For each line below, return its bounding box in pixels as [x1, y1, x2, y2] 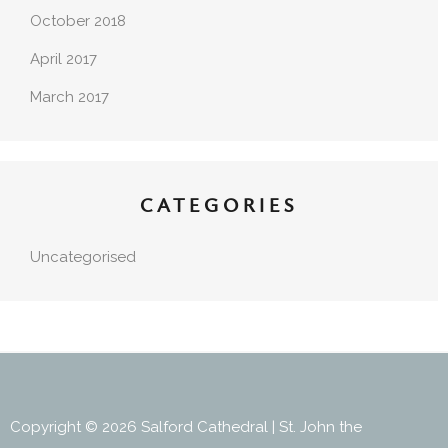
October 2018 [30, 12, 126, 31]
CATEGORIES [140, 195, 298, 219]
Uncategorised [30, 248, 136, 267]
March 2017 [30, 88, 109, 107]
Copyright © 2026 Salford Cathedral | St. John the [10, 418, 362, 437]
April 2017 [30, 50, 97, 69]
